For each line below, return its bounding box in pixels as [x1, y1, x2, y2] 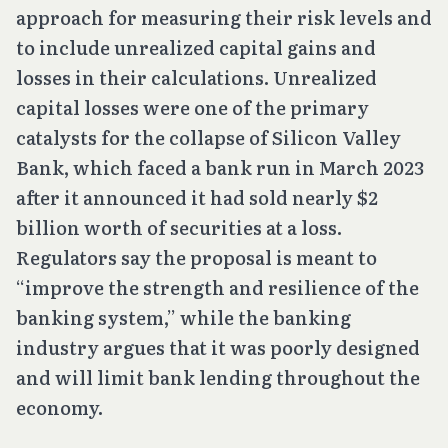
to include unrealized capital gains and [16, 33, 376, 61]
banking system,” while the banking [16, 303, 351, 331]
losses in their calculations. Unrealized [16, 63, 377, 91]
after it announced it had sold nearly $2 [16, 183, 378, 211]
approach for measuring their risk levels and [16, 3, 432, 31]
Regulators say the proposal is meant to [16, 243, 377, 271]
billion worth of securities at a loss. [16, 213, 342, 241]
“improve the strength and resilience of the [16, 273, 419, 301]
